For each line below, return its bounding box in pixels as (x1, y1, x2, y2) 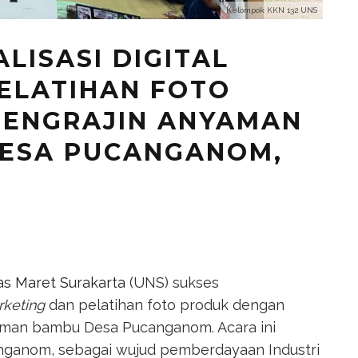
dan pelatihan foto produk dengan (45, 296, 284, 313)
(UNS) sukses (125, 273, 219, 291)
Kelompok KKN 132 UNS (226, 5, 317, 14)
